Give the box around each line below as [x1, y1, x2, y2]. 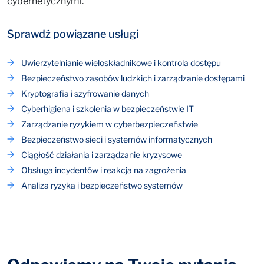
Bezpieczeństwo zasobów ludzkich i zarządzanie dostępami [21, 73, 245, 83]
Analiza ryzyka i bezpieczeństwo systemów [21, 180, 183, 190]
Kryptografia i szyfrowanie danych [21, 88, 149, 98]
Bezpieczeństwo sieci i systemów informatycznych [21, 134, 212, 144]
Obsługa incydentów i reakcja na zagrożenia [21, 165, 186, 175]
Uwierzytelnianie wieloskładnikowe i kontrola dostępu [21, 58, 221, 68]
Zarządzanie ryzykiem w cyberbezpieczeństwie [21, 119, 198, 129]
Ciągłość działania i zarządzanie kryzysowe [21, 150, 182, 160]
